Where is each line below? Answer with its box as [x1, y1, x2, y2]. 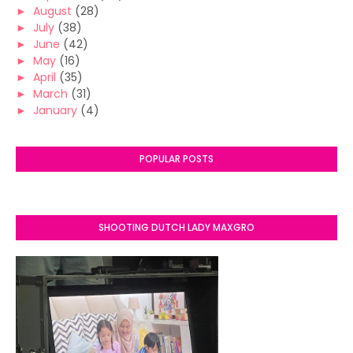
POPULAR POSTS [139, 152, 214, 165]
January [33, 102, 77, 118]
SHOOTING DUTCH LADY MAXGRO [98, 221, 255, 234]
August [33, 3, 72, 19]
